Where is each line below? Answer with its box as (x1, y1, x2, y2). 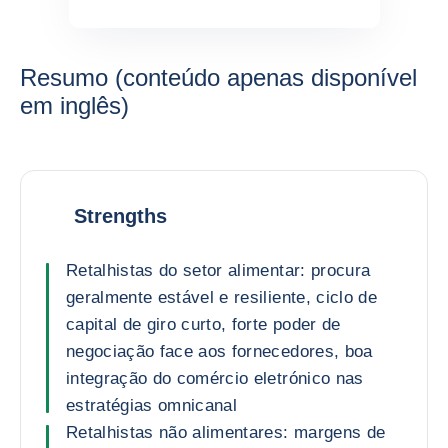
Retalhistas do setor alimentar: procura (66, 261, 371, 280)
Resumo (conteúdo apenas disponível (20, 64, 417, 91)
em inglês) (20, 92, 129, 119)
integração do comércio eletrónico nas (66, 369, 364, 388)
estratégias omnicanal (66, 396, 238, 415)
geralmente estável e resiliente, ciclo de (66, 288, 377, 307)
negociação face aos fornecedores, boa (66, 342, 373, 361)
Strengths (74, 204, 167, 227)
